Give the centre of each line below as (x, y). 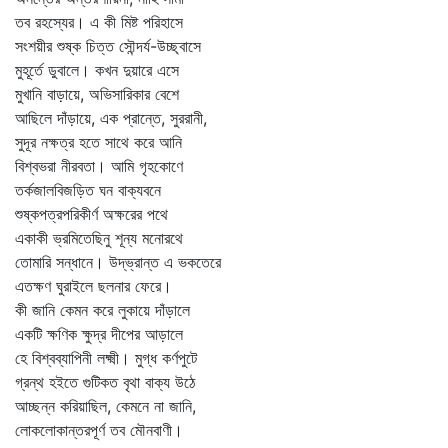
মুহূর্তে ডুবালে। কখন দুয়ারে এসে (97, 70)
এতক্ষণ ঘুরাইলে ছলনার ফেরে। (93, 286)
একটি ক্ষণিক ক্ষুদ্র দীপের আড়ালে (99, 334)
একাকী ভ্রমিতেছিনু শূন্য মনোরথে (99, 238)
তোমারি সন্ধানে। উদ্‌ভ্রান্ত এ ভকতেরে (118, 262)
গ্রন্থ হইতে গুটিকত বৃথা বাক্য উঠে (105, 382)
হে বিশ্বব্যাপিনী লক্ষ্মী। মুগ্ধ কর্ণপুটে (106, 358)
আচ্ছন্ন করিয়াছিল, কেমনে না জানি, (105, 406)
